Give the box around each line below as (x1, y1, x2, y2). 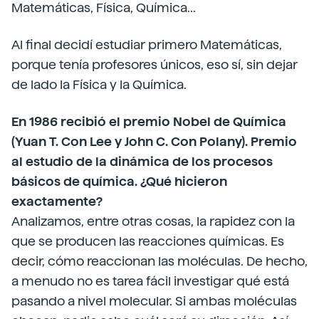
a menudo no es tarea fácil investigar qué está (11, 273, 289, 288)
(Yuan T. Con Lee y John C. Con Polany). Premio (11, 134, 297, 149)
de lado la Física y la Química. (11, 77, 187, 92)
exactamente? (11, 194, 103, 209)
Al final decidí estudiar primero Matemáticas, (11, 37, 282, 52)
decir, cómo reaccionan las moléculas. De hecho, (11, 253, 308, 268)
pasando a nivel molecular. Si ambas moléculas (11, 293, 297, 308)
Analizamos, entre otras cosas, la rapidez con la (11, 214, 295, 229)
